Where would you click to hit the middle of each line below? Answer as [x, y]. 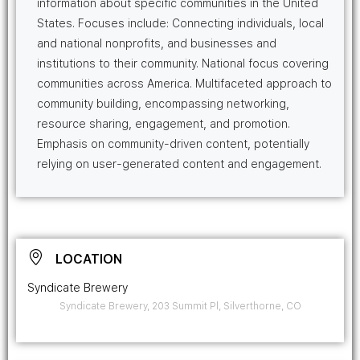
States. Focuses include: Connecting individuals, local [180, 23]
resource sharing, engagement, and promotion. [164, 124]
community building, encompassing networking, [163, 104]
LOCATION [89, 259]
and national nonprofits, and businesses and [157, 43]
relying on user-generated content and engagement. [179, 164]
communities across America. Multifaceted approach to [184, 84]
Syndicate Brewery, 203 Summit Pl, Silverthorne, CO [180, 306]
